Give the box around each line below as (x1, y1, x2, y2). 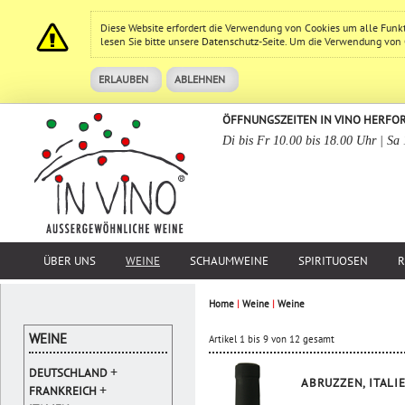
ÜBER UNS (43, 253, 96, 268)
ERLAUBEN (99, 72, 148, 86)
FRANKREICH (29, 383, 97, 399)
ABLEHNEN (174, 72, 225, 86)
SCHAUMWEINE (190, 253, 268, 268)
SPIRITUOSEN (298, 253, 368, 268)
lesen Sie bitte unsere (100, 34, 202, 48)
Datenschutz (202, 34, 259, 48)
